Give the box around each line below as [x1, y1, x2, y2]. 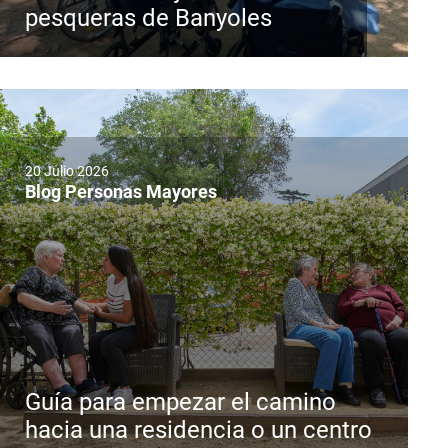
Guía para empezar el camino [25, 388, 336, 417]
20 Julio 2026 [25, 163, 109, 180]
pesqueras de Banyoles [25, 4, 272, 33]
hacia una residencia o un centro [25, 416, 372, 445]
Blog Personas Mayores [25, 181, 217, 203]
